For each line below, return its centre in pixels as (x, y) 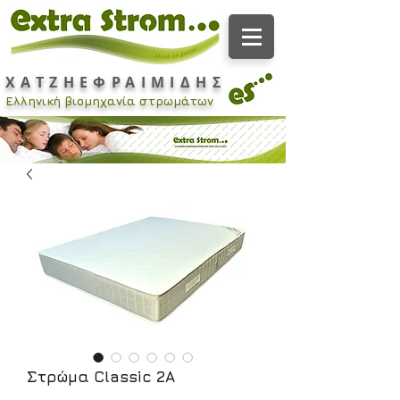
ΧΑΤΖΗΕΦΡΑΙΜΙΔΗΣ (116, 82)
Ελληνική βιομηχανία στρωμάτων (111, 100)
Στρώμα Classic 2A (101, 377)
